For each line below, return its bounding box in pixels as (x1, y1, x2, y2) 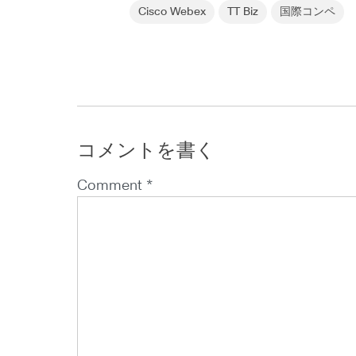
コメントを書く (77, 139, 216, 161)
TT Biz (227, 6, 259, 18)
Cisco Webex (138, 6, 207, 18)
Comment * (77, 179, 153, 194)
